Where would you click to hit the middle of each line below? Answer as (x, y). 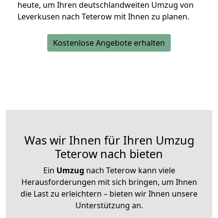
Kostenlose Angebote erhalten (109, 43)
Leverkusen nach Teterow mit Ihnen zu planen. (103, 17)
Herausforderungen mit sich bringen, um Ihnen (109, 182)
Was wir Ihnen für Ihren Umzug (109, 140)
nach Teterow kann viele (129, 171)
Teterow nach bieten (109, 154)
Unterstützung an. (109, 206)
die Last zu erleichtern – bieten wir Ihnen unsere (109, 194)
